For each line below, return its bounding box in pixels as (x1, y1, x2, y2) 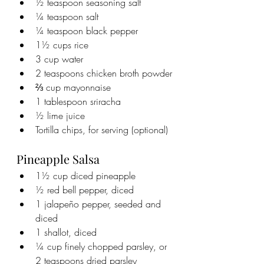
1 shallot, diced (35, 225, 97, 239)
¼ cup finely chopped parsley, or (35, 239, 170, 253)
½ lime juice (35, 108, 85, 122)
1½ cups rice (35, 38, 88, 51)
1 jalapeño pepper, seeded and (35, 197, 164, 210)
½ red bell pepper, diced (35, 183, 134, 196)
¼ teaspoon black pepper (35, 24, 138, 37)
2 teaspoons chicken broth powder (35, 66, 172, 80)
